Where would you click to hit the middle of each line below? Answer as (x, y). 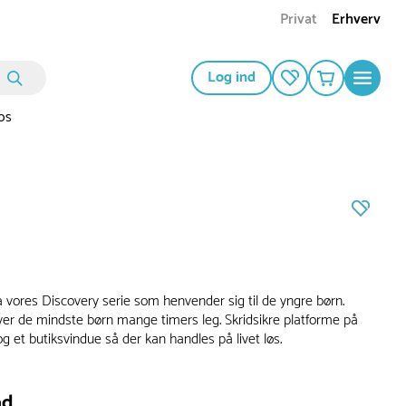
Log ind (232, 78)
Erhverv (356, 20)
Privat (299, 20)
